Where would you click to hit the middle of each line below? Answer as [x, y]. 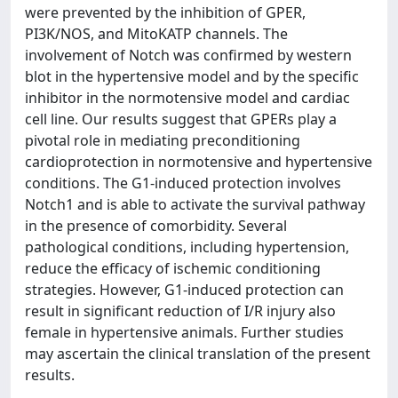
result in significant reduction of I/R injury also [180, 311]
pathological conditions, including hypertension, [187, 247]
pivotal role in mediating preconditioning [163, 140]
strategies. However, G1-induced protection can [184, 290]
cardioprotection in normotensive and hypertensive [199, 162]
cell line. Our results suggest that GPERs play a [181, 119]
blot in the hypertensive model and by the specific [192, 76]
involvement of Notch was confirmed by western [188, 55]
